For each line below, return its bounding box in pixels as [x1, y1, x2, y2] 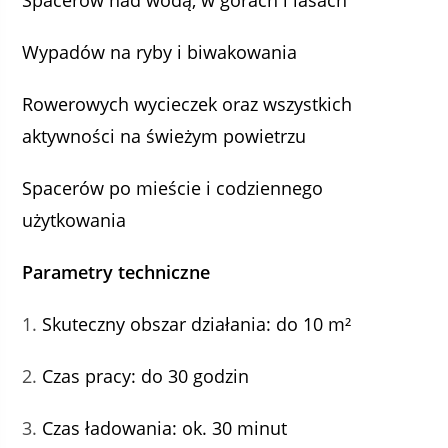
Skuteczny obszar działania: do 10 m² [42, 312, 352, 336]
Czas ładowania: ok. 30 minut [42, 416, 288, 440]
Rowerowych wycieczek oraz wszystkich [22, 92, 353, 116]
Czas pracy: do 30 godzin [42, 364, 250, 388]
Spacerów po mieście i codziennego [22, 176, 324, 200]
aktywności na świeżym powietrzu [22, 124, 307, 148]
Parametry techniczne [22, 260, 211, 284]
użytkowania [22, 208, 127, 232]
